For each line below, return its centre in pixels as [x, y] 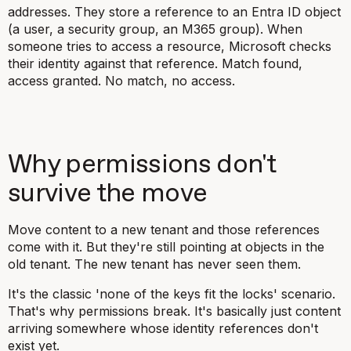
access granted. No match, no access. [121, 81]
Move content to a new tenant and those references [164, 230]
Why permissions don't [142, 165]
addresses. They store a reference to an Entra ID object [174, 12]
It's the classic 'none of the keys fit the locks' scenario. [172, 294]
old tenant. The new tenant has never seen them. [154, 264]
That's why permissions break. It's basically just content [174, 311]
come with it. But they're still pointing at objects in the [166, 247]
